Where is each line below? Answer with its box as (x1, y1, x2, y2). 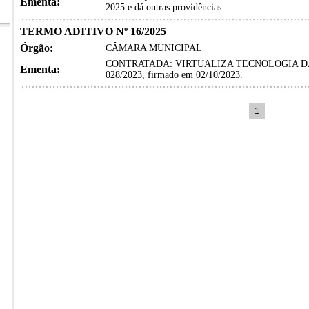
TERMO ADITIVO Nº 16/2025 (19, 26, 166, 37)
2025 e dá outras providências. (105, 2, 224, 12)
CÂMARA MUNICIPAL (105, 43, 202, 53)
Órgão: (19, 42, 53, 54)
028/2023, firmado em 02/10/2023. (105, 70, 243, 80)
